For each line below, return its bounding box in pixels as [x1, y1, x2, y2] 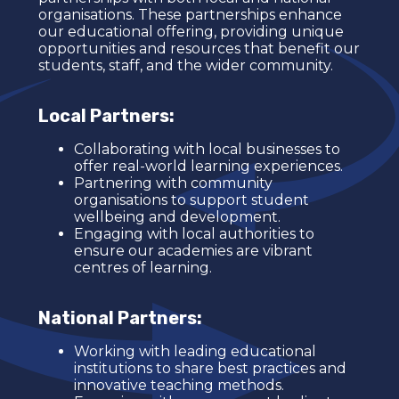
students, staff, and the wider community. [37, 57, 333, 75]
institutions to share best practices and [73, 360, 346, 378]
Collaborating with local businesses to [73, 141, 340, 159]
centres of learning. [73, 259, 212, 277]
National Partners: [37, 307, 202, 330]
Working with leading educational [73, 343, 316, 361]
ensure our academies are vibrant [73, 242, 313, 260]
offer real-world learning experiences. [73, 158, 343, 175]
